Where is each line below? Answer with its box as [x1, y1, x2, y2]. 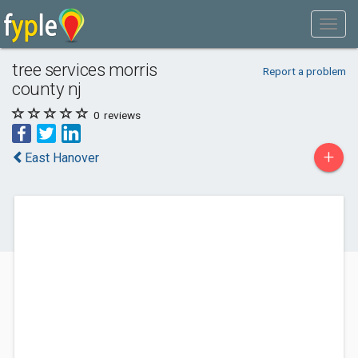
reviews [101, 109, 141, 121]
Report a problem [262, 65, 346, 78]
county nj [12, 78, 82, 99]
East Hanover [25, 150, 99, 165]
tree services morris [12, 59, 158, 80]
